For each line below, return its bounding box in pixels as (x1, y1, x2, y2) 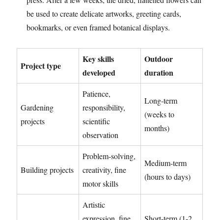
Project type (21, 60, 61, 71)
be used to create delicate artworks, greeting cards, (27, 8, 182, 19)
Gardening (21, 102, 54, 112)
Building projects (21, 165, 74, 175)
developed (82, 67, 116, 78)
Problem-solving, (82, 151, 136, 161)
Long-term (144, 95, 178, 106)
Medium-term (144, 158, 187, 168)
